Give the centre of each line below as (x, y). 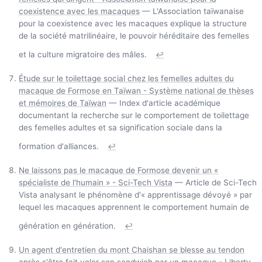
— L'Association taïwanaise (192, 11)
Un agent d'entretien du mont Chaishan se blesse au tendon (132, 249)
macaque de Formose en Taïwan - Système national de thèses (136, 90)
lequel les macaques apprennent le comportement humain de (134, 207)
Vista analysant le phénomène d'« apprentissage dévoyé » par (135, 194)
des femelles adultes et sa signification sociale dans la (120, 127)
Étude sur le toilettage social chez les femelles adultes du (126, 78)
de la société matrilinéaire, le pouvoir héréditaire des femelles (134, 35)
